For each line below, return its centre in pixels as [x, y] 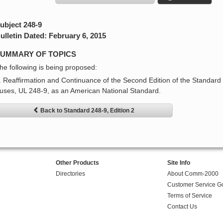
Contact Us [182, 207]
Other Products [77, 163]
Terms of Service [189, 196]
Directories [70, 174]
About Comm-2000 [193, 174]
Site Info [178, 163]
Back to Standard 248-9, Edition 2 [87, 111]
